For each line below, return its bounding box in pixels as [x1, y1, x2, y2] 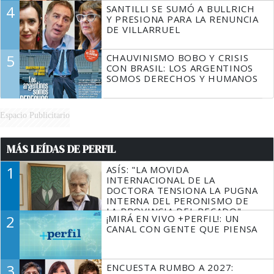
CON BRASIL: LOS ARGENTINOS [106, 62, 254, 75]
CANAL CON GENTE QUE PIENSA [106, 223, 258, 235]
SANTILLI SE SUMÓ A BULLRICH [106, 2, 255, 15]
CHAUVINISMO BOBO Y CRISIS [106, 51, 249, 64]
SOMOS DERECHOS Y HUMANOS [106, 72, 258, 85]
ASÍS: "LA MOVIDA [106, 163, 189, 176]
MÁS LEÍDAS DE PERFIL [7, 142, 116, 157]
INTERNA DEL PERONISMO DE [106, 194, 249, 207]
